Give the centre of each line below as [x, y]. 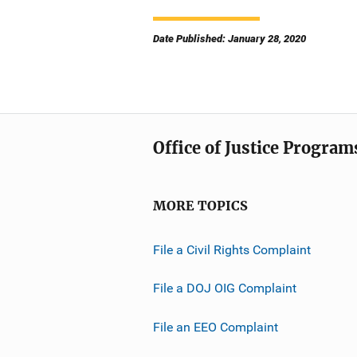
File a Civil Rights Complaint [232, 249]
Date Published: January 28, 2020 [229, 38]
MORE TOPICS [200, 206]
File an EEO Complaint [216, 327]
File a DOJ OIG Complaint [225, 288]
